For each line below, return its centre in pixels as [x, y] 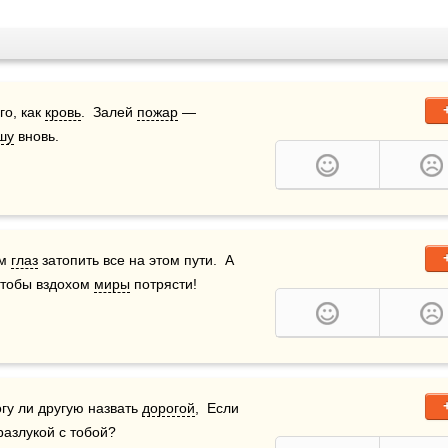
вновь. [36, 135]
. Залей [109, 111]
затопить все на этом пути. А [136, 259]
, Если [217, 407]
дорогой [168, 407]
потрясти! [163, 283]
